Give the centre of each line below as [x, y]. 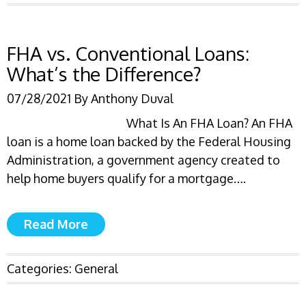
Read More [56, 224]
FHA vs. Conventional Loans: [128, 53]
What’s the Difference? [104, 74]
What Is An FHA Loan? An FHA [209, 123]
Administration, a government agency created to [143, 160]
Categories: [41, 268]
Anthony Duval [132, 98]
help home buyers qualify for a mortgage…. [126, 178]
